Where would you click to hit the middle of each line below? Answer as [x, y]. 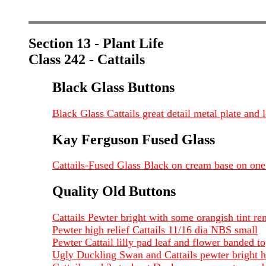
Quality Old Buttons [114, 191]
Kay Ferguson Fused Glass [134, 139]
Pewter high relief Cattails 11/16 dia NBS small [155, 230]
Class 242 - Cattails [87, 59]
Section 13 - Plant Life [96, 43]
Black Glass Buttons [113, 87]
